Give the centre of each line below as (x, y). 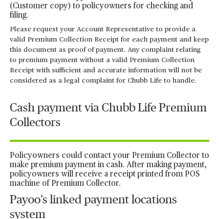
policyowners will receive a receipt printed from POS (105, 175)
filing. (19, 16)
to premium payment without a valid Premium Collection (102, 60)
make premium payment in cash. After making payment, (108, 165)
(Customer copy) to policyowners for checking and (101, 6)
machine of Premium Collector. (65, 184)
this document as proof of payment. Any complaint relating (105, 50)
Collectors (35, 123)
